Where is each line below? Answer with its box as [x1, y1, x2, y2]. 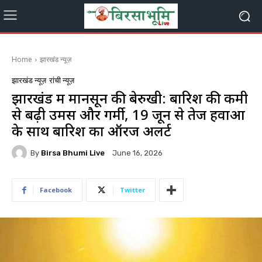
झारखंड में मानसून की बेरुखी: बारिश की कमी [12, 88, 248, 108]
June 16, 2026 [112, 149, 163, 158]
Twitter [120, 185, 145, 194]
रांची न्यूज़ [49, 76, 74, 85]
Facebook [40, 185, 72, 194]
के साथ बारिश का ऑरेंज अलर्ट [12, 121, 171, 140]
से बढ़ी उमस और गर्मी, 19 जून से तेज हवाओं [12, 105, 245, 124]
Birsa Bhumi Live [41, 148, 105, 157]
